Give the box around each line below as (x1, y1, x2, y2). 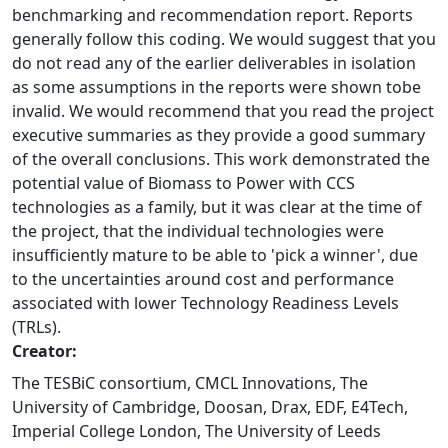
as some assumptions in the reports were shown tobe (12, 76, 421, 98)
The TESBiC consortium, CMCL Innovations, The (12, 372, 368, 394)
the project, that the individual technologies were (12, 220, 384, 242)
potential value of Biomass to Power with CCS (12, 172, 355, 194)
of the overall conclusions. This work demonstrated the (12, 148, 430, 170)
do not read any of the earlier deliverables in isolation (12, 52, 416, 74)
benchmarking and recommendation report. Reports (12, 4, 413, 26)
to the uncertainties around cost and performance (12, 268, 394, 290)
